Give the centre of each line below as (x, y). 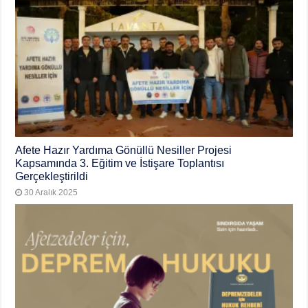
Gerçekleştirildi (52, 176)
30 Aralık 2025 (51, 193)
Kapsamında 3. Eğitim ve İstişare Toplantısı (120, 163)
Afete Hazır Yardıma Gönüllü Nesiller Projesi (124, 150)
